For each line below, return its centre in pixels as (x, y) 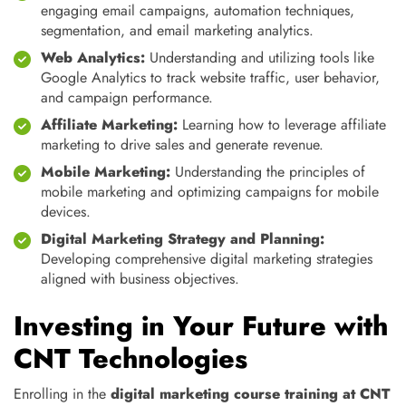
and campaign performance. (127, 97)
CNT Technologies (130, 358)
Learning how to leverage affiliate (282, 125)
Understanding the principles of (268, 172)
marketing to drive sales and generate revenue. (182, 145)
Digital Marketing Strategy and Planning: (183, 239)
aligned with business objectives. (140, 279)
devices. (66, 212)
